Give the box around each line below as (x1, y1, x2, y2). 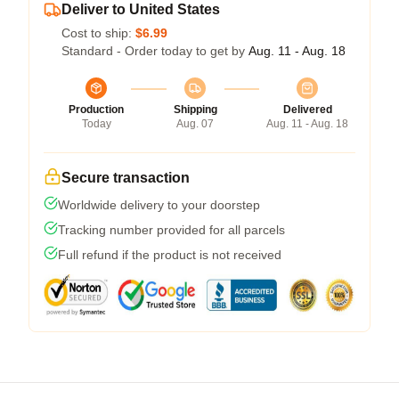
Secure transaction (61, 169, 190, 185)
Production (69, 102, 124, 116)
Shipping (173, 102, 217, 116)
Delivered (282, 102, 332, 116)
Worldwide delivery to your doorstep (58, 197, 260, 212)
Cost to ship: (61, 25, 135, 40)
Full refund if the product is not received (58, 247, 281, 262)
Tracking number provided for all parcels (58, 222, 285, 237)
